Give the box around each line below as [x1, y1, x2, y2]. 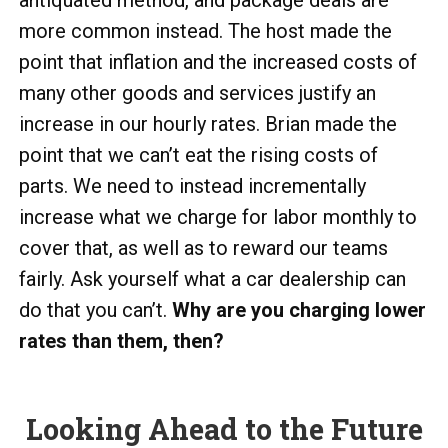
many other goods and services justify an [19, 81, 376, 105]
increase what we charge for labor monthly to [19, 205, 417, 229]
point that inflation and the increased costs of [19, 50, 417, 74]
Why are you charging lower [172, 298, 426, 322]
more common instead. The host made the [19, 19, 392, 43]
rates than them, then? [19, 329, 224, 353]
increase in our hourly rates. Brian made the [19, 112, 397, 136]
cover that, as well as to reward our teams [19, 236, 388, 260]
